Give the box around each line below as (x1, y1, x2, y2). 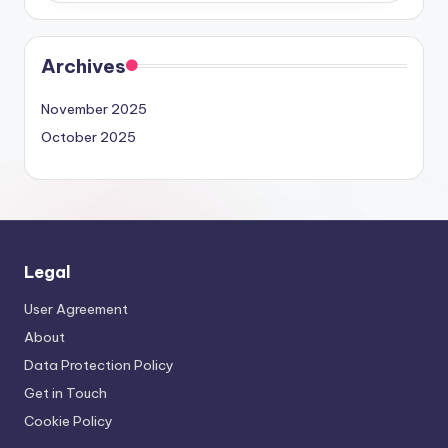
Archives (41, 53, 126, 78)
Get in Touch (24, 383, 107, 402)
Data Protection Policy (24, 355, 174, 374)
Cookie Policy (24, 411, 113, 430)
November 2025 (41, 99, 147, 118)
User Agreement (24, 299, 128, 318)
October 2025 (41, 127, 136, 146)
